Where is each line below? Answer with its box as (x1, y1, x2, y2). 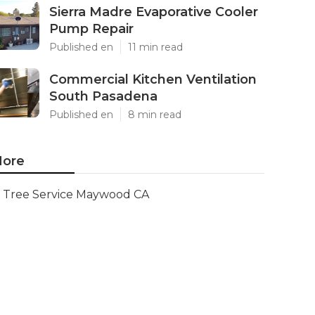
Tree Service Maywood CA (3, 188, 149, 201)
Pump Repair (49, 21, 134, 37)
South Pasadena (49, 89, 157, 104)
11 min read (128, 41, 183, 53)
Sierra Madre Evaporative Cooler (49, 4, 258, 20)
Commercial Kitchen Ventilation (49, 72, 257, 87)
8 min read (128, 108, 181, 121)
